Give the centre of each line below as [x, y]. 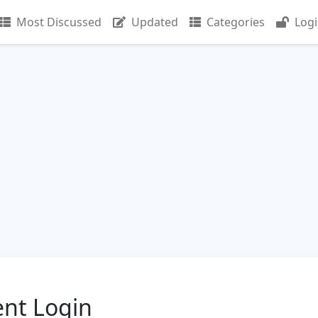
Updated [155, 22]
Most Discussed [59, 22]
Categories [236, 22]
